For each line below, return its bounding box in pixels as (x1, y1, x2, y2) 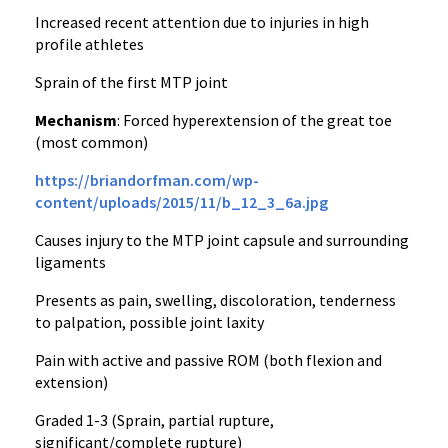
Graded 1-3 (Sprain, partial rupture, (35, 410, 274, 430)
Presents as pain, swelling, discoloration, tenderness (35, 290, 396, 310)
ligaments (35, 252, 106, 272)
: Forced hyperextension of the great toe (117, 110, 392, 130)
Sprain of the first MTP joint (35, 72, 228, 92)
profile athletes (35, 34, 144, 54)
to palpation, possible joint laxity (35, 312, 264, 332)
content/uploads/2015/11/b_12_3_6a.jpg (35, 192, 328, 212)
